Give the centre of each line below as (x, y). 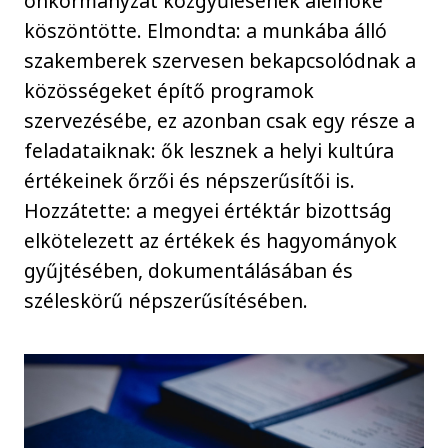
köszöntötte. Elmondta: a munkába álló (206, 30)
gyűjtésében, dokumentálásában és (189, 270)
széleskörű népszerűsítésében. (169, 300)
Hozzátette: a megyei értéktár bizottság (208, 210)
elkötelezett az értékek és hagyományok (211, 240)
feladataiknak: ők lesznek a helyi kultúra (209, 150)
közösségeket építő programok (169, 90)
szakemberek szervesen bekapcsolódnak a (220, 60)
